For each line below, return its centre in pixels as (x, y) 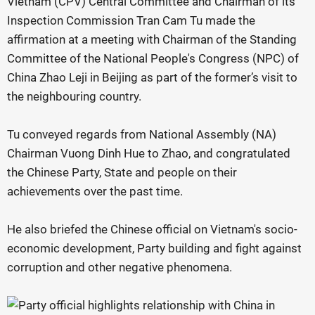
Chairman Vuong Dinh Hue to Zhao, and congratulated (149, 153)
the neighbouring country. (74, 96)
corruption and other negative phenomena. (120, 267)
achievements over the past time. (95, 191)
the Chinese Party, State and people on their (122, 172)
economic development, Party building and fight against (154, 248)
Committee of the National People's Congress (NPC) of (153, 58)
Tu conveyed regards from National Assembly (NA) (142, 134)
